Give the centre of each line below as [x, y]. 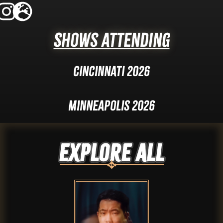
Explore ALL [111, 153]
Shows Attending [111, 40]
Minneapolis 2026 [111, 106]
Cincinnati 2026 [111, 71]
